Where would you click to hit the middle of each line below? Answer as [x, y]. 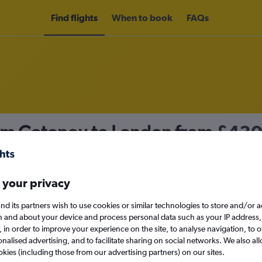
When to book [142, 18]
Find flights [74, 18]
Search [151, 244]
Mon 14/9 [199, 215]
